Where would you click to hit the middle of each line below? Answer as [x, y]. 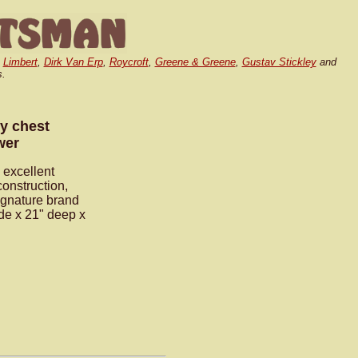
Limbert [20, 62]
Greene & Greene [195, 62]
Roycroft [129, 62]
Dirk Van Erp [73, 62]
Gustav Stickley [279, 62]
